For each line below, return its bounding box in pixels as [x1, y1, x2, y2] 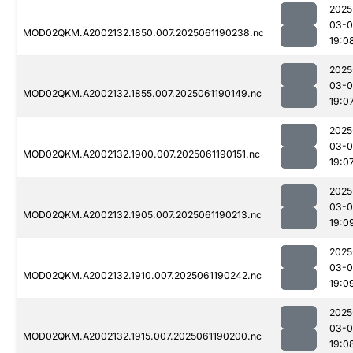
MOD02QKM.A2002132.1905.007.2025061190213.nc [23, 209, 262, 221]
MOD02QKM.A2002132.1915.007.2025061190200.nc [23, 330, 262, 343]
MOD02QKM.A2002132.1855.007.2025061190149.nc [23, 87, 262, 100]
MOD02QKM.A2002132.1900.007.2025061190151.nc [23, 148, 260, 161]
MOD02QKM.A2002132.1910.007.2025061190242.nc [23, 269, 262, 282]
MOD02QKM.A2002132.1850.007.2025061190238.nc [23, 27, 264, 39]
